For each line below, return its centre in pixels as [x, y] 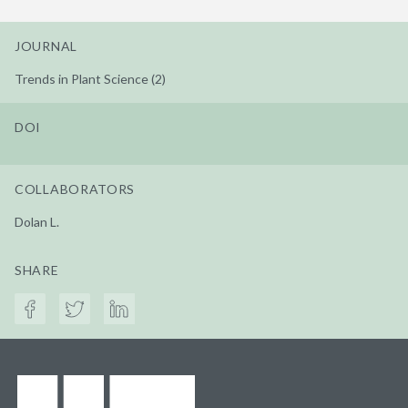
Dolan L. [37, 221]
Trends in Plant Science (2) [90, 78]
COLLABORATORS [75, 189]
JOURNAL [46, 46]
